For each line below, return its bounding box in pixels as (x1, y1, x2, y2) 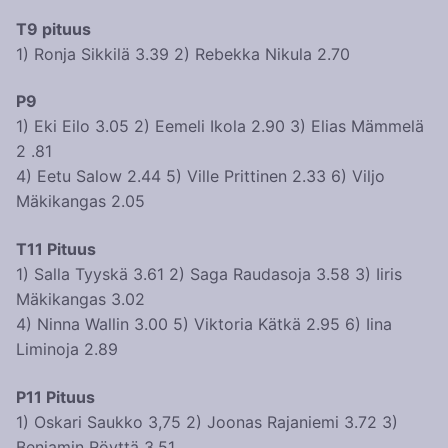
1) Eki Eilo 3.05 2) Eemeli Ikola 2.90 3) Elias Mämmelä (16, 116, 424, 137)
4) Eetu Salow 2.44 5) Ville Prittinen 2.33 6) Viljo (16, 166, 385, 187)
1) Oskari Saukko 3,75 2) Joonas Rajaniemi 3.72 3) (16, 411, 398, 432)
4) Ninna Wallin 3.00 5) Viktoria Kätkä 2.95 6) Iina (16, 313, 392, 334)
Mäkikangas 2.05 (16, 191, 145, 212)
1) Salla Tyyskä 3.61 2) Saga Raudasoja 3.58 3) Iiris (16, 263, 402, 284)
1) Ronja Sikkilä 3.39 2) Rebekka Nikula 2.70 (16, 43, 350, 64)
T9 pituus (16, 18, 91, 39)
